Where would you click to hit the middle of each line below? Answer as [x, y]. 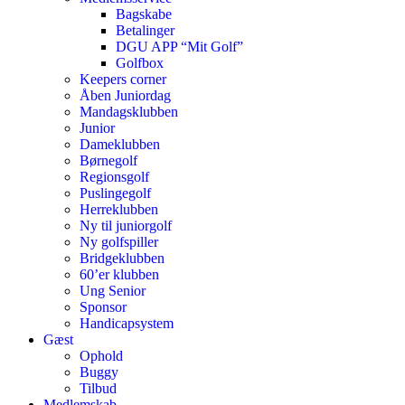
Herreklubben [119, 209]
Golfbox [140, 63]
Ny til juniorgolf [126, 226]
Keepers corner [123, 79]
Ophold [101, 356]
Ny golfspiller [119, 242]
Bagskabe [144, 14]
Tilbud [98, 388]
